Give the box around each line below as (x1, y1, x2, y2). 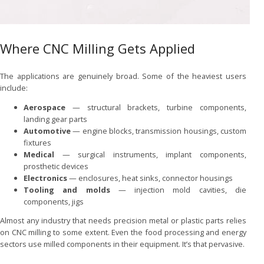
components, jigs (24, 196, 84, 207)
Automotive (24, 125, 71, 136)
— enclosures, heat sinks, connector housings (67, 172, 233, 183)
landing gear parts (24, 113, 87, 124)
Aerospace (24, 101, 65, 113)
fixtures (24, 137, 51, 148)
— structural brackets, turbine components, (65, 101, 246, 113)
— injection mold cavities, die (110, 184, 247, 195)
